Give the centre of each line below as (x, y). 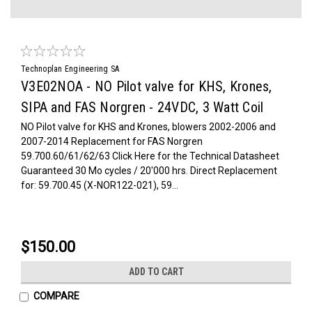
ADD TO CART (156, 271)
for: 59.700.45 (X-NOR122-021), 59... (100, 185)
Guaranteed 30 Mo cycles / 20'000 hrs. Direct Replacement (149, 170)
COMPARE (56, 296)
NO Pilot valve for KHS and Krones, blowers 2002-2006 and (148, 126)
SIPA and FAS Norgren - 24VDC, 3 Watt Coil (142, 107)
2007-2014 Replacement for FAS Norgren (112, 141)
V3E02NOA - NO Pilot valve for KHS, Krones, (147, 86)
